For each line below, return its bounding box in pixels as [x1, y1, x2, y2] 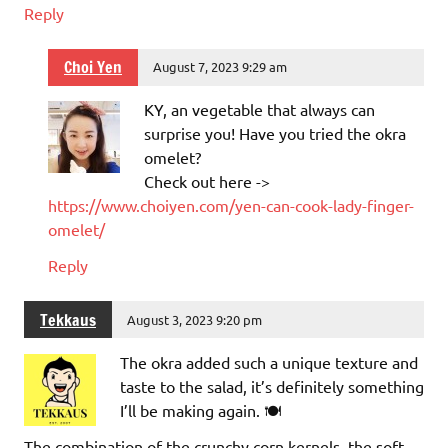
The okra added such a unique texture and [120, 352, 418, 373]
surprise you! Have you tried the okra [144, 123, 406, 144]
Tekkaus [40, 308, 96, 331]
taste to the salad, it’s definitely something [120, 376, 424, 397]
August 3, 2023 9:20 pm [127, 310, 263, 328]
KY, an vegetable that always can [144, 99, 375, 120]
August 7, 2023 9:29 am [153, 58, 288, 76]
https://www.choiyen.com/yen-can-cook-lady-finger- [48, 195, 414, 216]
